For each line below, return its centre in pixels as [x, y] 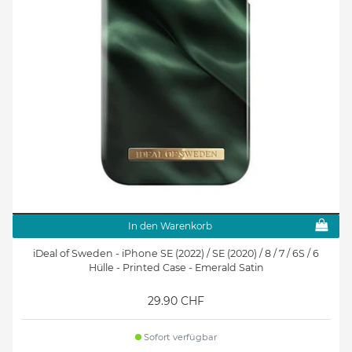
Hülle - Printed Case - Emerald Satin [176, 268]
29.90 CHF [176, 301]
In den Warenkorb [170, 225]
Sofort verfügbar [180, 337]
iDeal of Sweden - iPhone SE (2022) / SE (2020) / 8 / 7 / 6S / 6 [176, 254]
